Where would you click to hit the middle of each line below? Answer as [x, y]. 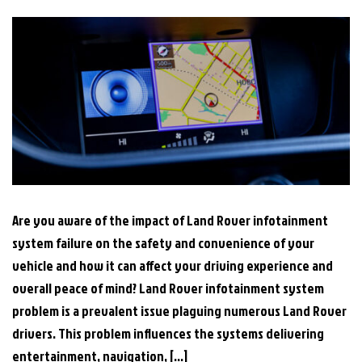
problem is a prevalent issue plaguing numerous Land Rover [179, 311]
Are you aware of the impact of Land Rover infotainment [170, 221]
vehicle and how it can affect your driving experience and [173, 266]
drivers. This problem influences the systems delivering [168, 334]
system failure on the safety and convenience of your [163, 243]
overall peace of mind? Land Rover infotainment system [168, 288]
